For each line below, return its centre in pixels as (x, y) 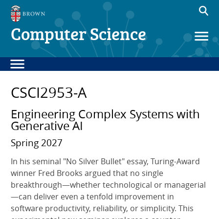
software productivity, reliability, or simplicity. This (102, 208)
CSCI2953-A (49, 92)
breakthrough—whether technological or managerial (109, 185)
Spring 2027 (37, 142)
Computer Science (79, 33)
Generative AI (47, 125)
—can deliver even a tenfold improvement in (93, 196)
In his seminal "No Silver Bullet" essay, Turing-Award (106, 161)
